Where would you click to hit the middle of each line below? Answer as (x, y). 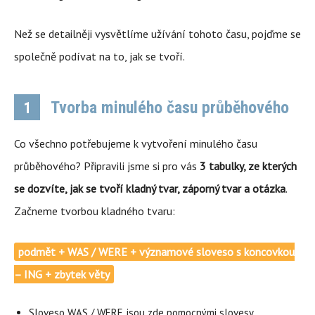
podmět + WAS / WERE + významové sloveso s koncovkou (156, 252)
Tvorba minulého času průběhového (168, 108)
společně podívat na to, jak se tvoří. (99, 56)
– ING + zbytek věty (62, 274)
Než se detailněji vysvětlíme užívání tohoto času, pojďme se (157, 34)
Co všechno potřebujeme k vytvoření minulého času (136, 143)
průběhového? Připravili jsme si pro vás (107, 166)
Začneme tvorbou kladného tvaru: (95, 211)
